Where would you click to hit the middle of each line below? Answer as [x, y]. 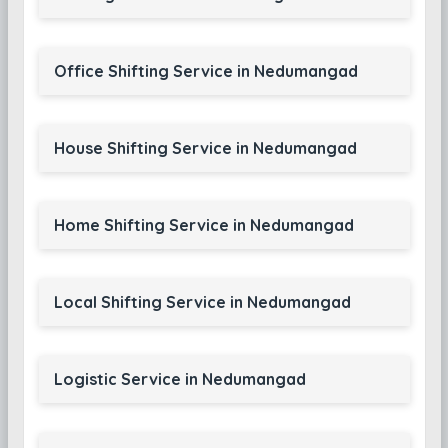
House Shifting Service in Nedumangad [205, 148]
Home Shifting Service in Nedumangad [203, 225]
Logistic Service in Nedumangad [179, 379]
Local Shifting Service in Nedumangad [202, 302]
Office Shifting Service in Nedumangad [205, 71]
